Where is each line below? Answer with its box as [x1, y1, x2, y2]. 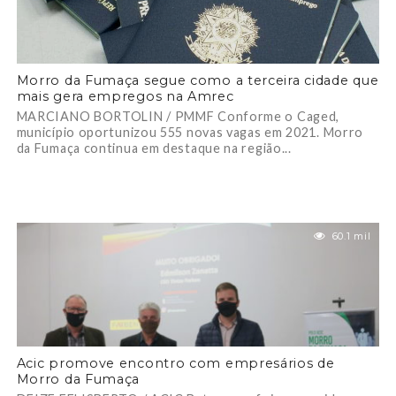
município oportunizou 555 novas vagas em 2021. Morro [16, 125, 364, 140]
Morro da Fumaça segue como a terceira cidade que [16, 72, 379, 88]
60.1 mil [331, 230, 371, 242]
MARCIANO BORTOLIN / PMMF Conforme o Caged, [16, 109, 340, 124]
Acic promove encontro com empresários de [16, 355, 335, 371]
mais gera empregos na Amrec [16, 88, 234, 104]
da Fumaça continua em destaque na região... [16, 141, 292, 156]
